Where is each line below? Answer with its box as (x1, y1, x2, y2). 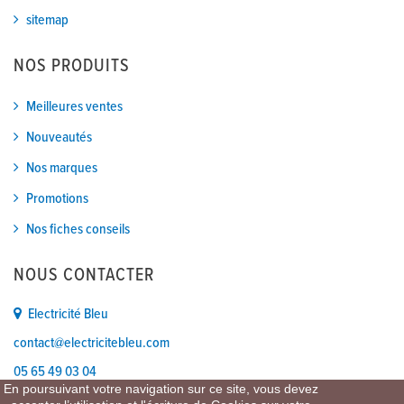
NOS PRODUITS (14, 55, 130, 79)
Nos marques (26, 159, 97, 179)
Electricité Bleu (28, 305, 108, 325)
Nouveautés (26, 128, 92, 148)
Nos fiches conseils (26, 220, 130, 240)
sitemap (26, 11, 69, 31)
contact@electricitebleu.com (14, 334, 170, 353)
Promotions (26, 189, 88, 209)
